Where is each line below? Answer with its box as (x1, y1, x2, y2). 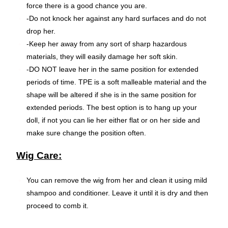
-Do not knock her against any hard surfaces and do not (26, 14, 207, 22)
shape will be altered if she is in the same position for (26, 90, 197, 99)
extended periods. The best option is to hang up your (26, 103, 197, 111)
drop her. (26, 26, 56, 35)
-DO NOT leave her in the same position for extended (26, 65, 199, 73)
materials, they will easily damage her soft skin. (26, 52, 178, 61)
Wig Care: (16, 150, 62, 161)
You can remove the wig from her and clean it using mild (26, 176, 208, 184)
